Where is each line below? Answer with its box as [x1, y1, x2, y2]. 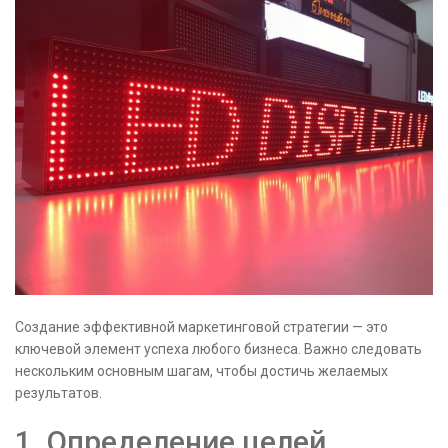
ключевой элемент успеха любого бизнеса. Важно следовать [15, 340, 422, 357]
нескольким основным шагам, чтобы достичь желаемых [15, 362, 388, 379]
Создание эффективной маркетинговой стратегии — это [15, 318, 388, 335]
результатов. [15, 384, 102, 401]
